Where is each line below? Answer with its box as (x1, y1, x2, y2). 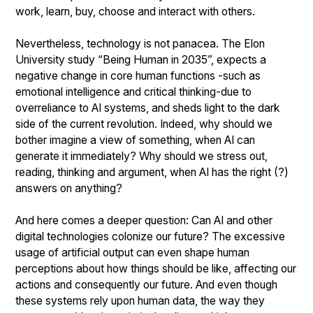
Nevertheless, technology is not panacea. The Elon (15, 37, 265, 50)
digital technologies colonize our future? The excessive (15, 230, 285, 243)
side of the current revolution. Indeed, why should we (15, 117, 272, 131)
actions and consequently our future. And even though (15, 278, 277, 291)
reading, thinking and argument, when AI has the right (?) (15, 166, 289, 179)
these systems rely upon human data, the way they (15, 294, 265, 307)
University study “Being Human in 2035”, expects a (15, 53, 266, 66)
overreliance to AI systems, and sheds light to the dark (15, 101, 280, 115)
